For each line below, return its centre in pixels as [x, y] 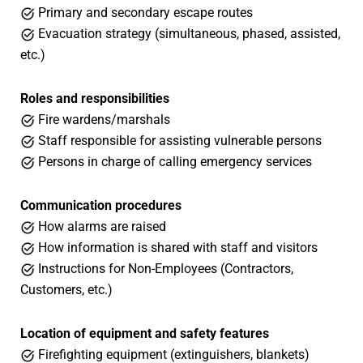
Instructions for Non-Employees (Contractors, [164, 269]
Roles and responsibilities [95, 99]
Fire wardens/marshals [102, 120]
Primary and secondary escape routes [144, 13]
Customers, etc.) [66, 290]
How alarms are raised [100, 227]
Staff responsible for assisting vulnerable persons [178, 141]
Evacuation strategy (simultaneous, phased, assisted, [188, 34]
